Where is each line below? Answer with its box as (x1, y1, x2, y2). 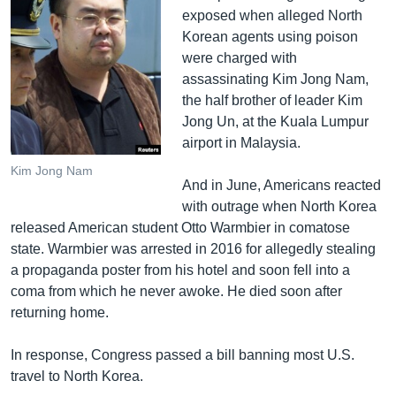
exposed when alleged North (181, 7, 362, 23)
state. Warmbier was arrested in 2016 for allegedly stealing (11, 240, 376, 256)
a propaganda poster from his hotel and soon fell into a (11, 262, 350, 278)
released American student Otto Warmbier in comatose (11, 219, 350, 235)
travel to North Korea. (11, 368, 143, 384)
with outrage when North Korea (181, 198, 377, 214)
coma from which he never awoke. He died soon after (11, 283, 342, 299)
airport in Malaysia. (181, 134, 301, 150)
